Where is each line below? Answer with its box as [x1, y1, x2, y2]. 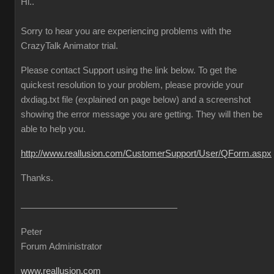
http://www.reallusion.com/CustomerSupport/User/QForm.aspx [21, 149, 272, 158]
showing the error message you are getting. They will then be [21, 109, 262, 119]
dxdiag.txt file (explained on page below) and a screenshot [21, 95, 251, 105]
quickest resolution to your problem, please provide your [21, 80, 243, 90]
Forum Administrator [21, 242, 102, 251]
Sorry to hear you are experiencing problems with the [21, 26, 231, 36]
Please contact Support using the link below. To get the [21, 65, 237, 75]
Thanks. [21, 173, 53, 183]
